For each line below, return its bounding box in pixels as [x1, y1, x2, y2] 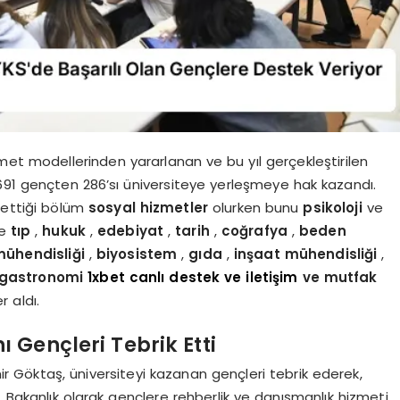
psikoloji [303, 197, 367, 217]
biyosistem [96, 244, 182, 263]
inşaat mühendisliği [233, 244, 382, 263]
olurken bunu [212, 197, 304, 217]
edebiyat [96, 221, 169, 240]
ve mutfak [297, 267, 378, 287]
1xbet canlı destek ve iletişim [87, 267, 298, 287]
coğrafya [221, 221, 292, 240]
